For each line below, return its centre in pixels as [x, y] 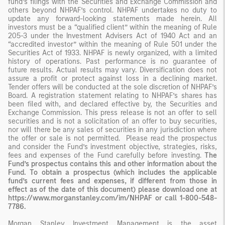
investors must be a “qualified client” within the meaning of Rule [113, 27]
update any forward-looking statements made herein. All [113, 19]
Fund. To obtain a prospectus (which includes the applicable [113, 173]
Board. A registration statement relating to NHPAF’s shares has [113, 96]
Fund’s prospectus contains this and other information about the [113, 164]
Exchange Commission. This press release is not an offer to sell [113, 113]
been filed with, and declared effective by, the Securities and [113, 104]
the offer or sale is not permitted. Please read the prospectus [113, 138]
